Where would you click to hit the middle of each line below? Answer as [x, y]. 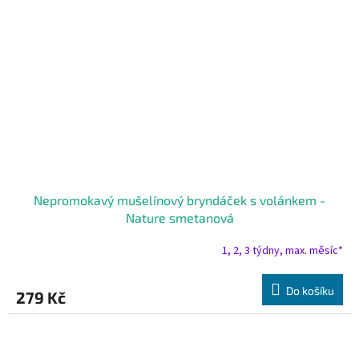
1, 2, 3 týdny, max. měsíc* [282, 250]
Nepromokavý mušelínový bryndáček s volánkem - [179, 200]
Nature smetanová [179, 218]
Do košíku [310, 291]
